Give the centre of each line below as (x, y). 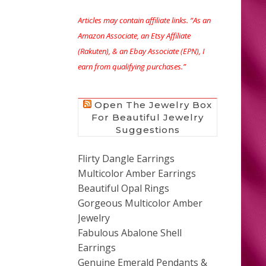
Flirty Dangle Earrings (126, 158)
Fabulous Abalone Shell (130, 232)
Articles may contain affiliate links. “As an (144, 20)
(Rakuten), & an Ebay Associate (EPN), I (141, 51)
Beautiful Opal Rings (123, 188)
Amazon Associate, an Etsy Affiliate (134, 35)
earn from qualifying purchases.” (132, 66)
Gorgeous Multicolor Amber (140, 203)
